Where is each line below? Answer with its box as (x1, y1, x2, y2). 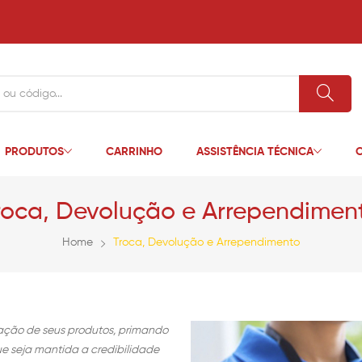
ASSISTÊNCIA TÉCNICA (196, 146, 314, 158)
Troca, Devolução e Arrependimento (113, 237, 300, 249)
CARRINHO (105, 146, 162, 158)
